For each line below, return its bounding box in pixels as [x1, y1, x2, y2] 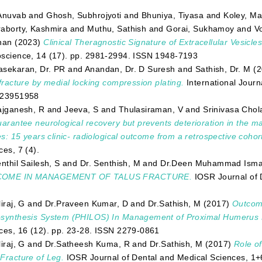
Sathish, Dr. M [195, 64, 251, 74]
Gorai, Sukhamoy [166, 24, 235, 34]
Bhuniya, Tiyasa [141, 11, 204, 20]
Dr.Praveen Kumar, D [44, 199, 128, 209]
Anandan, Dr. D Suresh [84, 64, 175, 74]
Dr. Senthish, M [80, 158, 141, 168]
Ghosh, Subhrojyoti [46, 11, 122, 20]
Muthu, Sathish [87, 24, 147, 34]
